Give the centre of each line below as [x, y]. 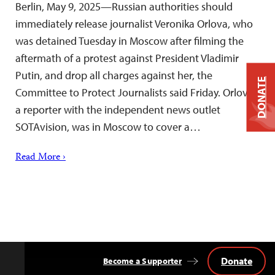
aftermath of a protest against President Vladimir [127, 58]
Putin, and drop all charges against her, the [114, 75]
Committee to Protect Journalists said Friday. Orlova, [136, 92]
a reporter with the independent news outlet [118, 109]
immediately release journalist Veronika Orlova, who [134, 23]
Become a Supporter [142, 261]
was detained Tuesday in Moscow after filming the [130, 41]
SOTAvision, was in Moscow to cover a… [108, 126]
